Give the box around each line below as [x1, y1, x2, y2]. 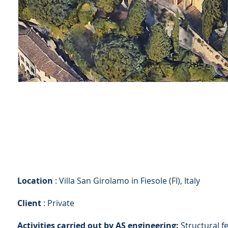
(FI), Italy [167, 175, 200, 186]
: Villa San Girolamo [53, 175, 131, 186]
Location [17, 175, 53, 186]
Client [17, 197, 41, 209]
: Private [41, 197, 74, 209]
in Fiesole [131, 175, 167, 186]
